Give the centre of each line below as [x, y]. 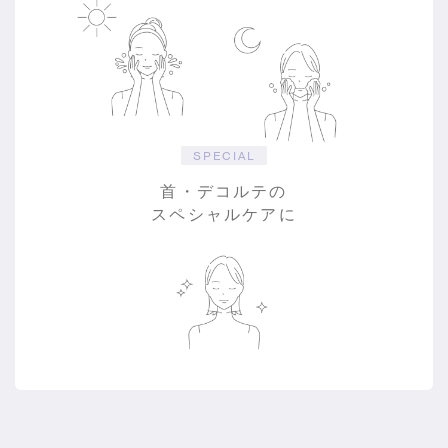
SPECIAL [224, 155]
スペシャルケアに [224, 214]
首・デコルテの [224, 191]
